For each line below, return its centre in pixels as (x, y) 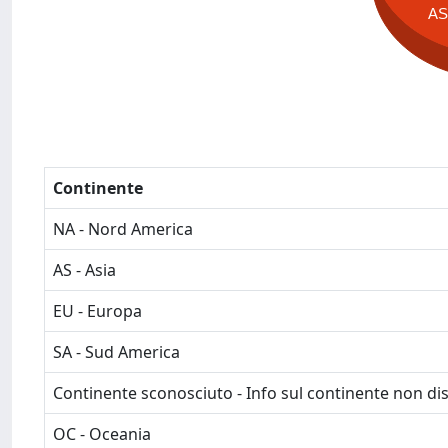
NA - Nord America (123, 229)
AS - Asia (84, 270)
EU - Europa (97, 311)
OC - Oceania (102, 434)
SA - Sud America (116, 352)
